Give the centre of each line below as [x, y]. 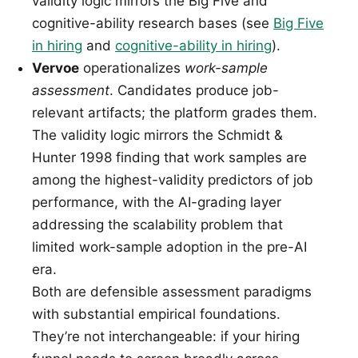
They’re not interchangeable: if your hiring [166, 337]
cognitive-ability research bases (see [153, 24]
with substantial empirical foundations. [156, 314]
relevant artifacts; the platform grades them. [175, 113]
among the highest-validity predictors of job [173, 180]
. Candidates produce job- [194, 91]
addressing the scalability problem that [157, 225]
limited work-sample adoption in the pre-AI [169, 247]
